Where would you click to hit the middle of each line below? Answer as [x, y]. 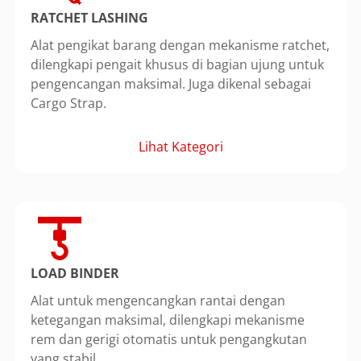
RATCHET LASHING [89, 17]
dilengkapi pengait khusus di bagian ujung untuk [177, 64]
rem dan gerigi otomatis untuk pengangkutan [168, 339]
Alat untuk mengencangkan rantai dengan [158, 300]
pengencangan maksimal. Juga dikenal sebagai [170, 83]
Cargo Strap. [68, 103]
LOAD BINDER [75, 273]
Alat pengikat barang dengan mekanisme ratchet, [180, 45]
